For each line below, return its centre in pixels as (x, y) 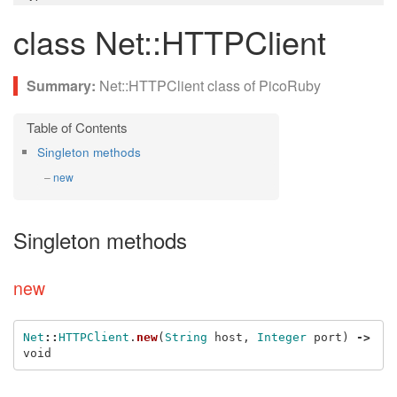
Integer (281, 337)
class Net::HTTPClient (170, 41)
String (186, 337)
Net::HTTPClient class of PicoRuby (210, 86)
